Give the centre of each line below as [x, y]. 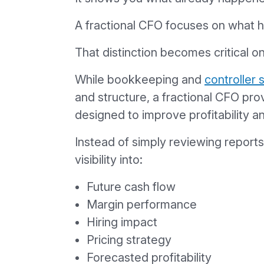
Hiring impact [122, 222]
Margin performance [142, 204]
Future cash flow [131, 187]
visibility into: [109, 159]
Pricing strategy [129, 240]
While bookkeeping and [140, 79]
